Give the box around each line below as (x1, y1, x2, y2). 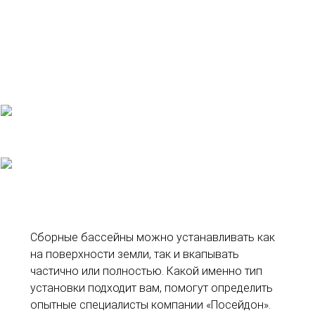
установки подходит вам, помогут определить (30, 281, 274, 295)
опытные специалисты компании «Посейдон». (30, 297, 271, 311)
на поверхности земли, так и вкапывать (30, 247, 240, 261)
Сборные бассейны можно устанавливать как (30, 230, 276, 244)
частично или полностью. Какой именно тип (30, 264, 263, 278)
